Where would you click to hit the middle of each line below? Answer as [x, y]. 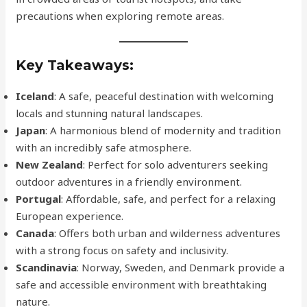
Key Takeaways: [75, 65]
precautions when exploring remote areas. [120, 16]
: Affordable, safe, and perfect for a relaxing [169, 199]
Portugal [39, 199]
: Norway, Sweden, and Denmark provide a [181, 267]
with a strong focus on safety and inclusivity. [122, 250]
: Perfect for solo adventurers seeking [176, 164]
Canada [35, 233]
